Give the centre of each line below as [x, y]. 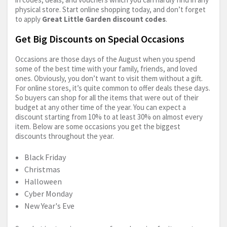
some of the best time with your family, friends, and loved [106, 69]
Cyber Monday [48, 194]
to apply [29, 19]
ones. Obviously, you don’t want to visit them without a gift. [109, 79]
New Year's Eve [49, 206]
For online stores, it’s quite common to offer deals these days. [113, 88]
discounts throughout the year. [65, 136]
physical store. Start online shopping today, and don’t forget [110, 10]
